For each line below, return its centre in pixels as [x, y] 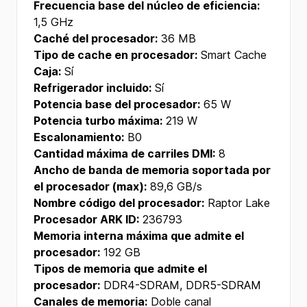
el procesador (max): [90, 186]
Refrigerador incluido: [93, 88]
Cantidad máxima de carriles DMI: [124, 153]
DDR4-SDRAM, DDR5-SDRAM [181, 285]
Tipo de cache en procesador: [115, 55]
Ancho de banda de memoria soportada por [152, 170]
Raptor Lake [237, 203]
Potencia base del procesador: [117, 104]
